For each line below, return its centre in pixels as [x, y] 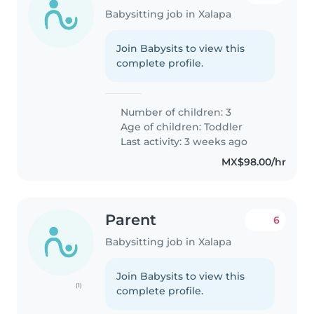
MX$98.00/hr [253, 162]
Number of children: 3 [175, 112]
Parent [131, 220]
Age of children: [161, 127]
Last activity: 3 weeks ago [183, 142]
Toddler [224, 127]
